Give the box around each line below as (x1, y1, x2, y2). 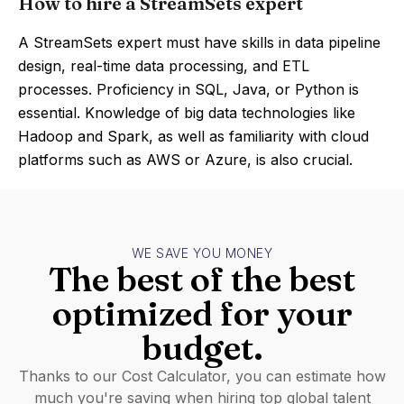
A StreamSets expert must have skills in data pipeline (18, 33, 381, 51)
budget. (141, 326, 263, 369)
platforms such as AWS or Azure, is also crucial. (18, 151, 353, 169)
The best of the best (49, 258, 355, 300)
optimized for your (51, 292, 353, 335)
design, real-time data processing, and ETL (18, 57, 309, 75)
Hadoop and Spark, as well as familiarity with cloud (18, 127, 369, 145)
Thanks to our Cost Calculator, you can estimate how (18, 367, 386, 385)
